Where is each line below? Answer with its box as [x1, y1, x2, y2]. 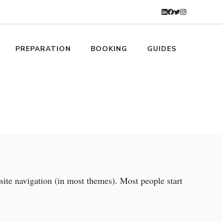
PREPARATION [15, 44, 71, 54]
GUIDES [147, 44, 176, 54]
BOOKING [91, 44, 127, 54]
